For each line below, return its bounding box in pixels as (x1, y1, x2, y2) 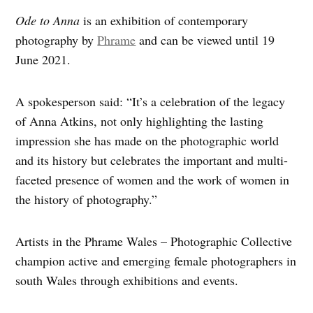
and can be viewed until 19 (136, 31, 275, 49)
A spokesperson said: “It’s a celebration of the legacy (15, 93, 286, 110)
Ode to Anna (15, 12, 80, 29)
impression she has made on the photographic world (15, 132, 279, 150)
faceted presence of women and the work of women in (15, 171, 290, 189)
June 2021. (15, 51, 71, 68)
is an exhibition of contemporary (80, 12, 249, 29)
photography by (15, 31, 98, 49)
